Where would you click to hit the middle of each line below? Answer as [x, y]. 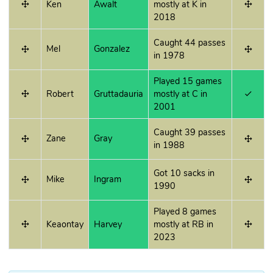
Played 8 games [185, 212]
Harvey [108, 225]
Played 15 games [188, 81]
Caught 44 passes [190, 43]
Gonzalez [112, 49]
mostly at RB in [183, 225]
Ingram [108, 179]
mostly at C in [180, 94]
